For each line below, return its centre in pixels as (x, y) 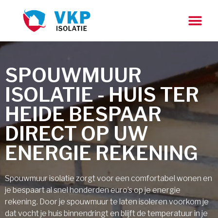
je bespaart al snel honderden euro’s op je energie (93, 190)
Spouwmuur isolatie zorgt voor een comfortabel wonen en (109, 178)
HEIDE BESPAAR (83, 114)
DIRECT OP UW (77, 134)
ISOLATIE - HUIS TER (102, 95)
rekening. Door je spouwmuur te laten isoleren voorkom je (107, 202)
